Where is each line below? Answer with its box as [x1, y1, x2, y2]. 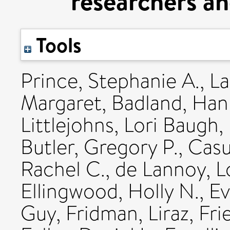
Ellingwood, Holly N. [21, 177, 199, 206]
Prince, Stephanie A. [21, 66, 200, 95]
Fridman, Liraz [66, 199, 189, 228]
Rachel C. [21, 155, 105, 184]
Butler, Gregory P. [21, 132, 178, 162]
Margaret [21, 88, 102, 118]
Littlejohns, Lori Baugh [21, 110, 219, 140]
